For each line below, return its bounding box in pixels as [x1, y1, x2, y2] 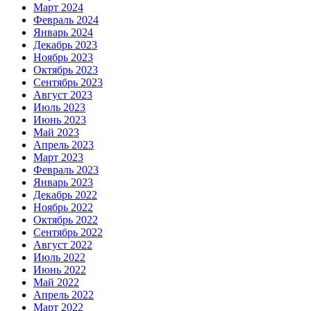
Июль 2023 [33, 101, 85, 114]
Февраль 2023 [33, 164, 99, 176]
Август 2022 [33, 239, 92, 251]
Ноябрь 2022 [33, 201, 93, 214]
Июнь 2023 [33, 114, 86, 126]
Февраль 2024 [33, 14, 99, 26]
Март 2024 [33, 1, 83, 14]
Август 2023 [33, 89, 92, 101]
